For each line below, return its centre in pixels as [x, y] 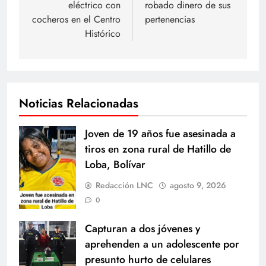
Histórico [103, 33]
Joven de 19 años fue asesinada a [160, 133]
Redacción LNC [124, 185]
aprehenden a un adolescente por [162, 244]
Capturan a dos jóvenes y [142, 228]
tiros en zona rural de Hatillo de [158, 149]
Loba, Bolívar [115, 164]
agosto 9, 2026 [198, 185]
